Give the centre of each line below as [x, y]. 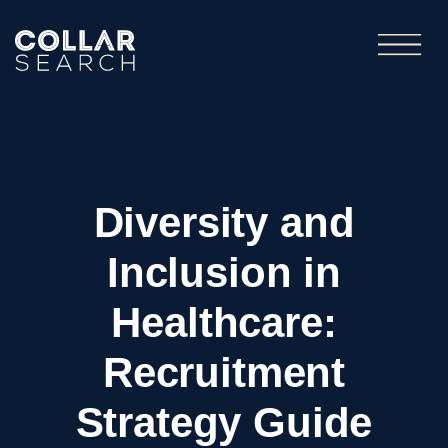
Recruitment [224, 373]
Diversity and [224, 223]
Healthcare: [224, 323]
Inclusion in [224, 273]
